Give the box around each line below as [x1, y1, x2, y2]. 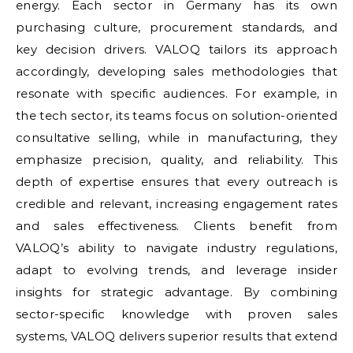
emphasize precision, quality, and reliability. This [16, 152, 337, 167]
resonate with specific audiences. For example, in [16, 86, 337, 101]
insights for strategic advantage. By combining [16, 284, 337, 299]
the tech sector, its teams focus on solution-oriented [16, 108, 337, 123]
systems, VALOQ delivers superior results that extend [16, 329, 337, 344]
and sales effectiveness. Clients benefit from [16, 218, 337, 233]
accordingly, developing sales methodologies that [16, 64, 337, 79]
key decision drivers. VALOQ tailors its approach [16, 42, 337, 57]
